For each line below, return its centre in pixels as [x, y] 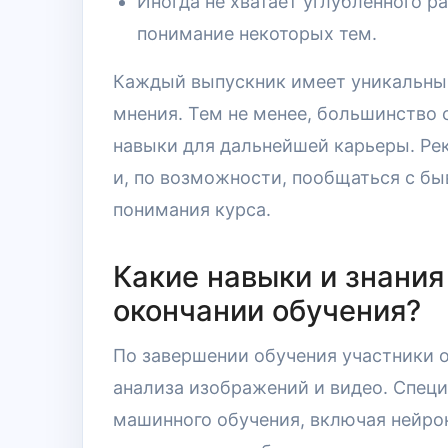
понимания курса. [192, 209]
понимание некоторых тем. [257, 33]
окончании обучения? [267, 310]
